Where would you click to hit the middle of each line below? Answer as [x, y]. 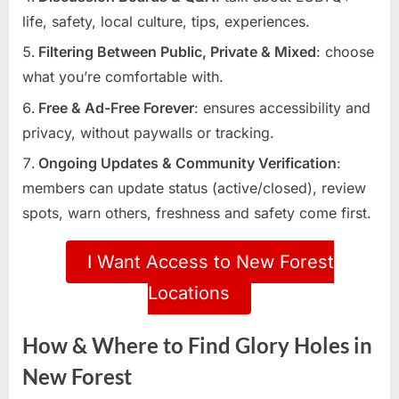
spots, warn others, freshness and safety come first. [197, 213]
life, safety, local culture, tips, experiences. [166, 21]
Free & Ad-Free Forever [116, 107]
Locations [189, 293]
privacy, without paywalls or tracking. [148, 132]
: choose [345, 52]
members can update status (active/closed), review [194, 188]
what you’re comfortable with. [123, 77]
